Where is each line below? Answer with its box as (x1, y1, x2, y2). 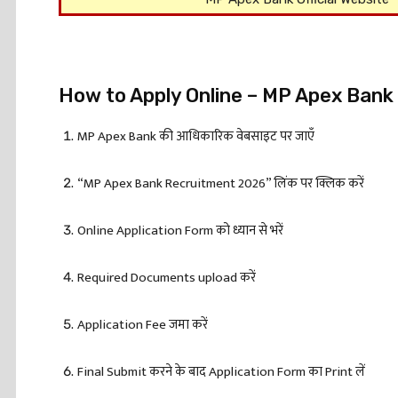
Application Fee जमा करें (77, 314, 208, 336)
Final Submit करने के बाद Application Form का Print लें (77, 361, 365, 383)
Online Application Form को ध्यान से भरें (77, 219, 283, 242)
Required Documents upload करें (77, 267, 256, 289)
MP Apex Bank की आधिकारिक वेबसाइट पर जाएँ (77, 125, 314, 147)
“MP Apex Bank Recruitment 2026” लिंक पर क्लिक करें (77, 172, 364, 195)
